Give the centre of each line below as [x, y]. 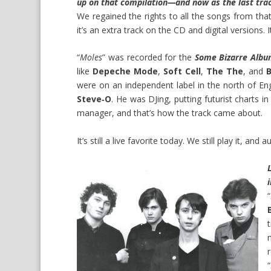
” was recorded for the [149, 57]
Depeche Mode [126, 71]
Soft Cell [182, 71]
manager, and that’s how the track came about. [170, 113]
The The [225, 71]
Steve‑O [94, 99]
